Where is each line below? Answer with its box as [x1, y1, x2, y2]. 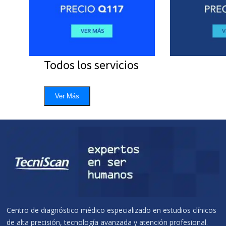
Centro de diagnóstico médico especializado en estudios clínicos [7, 205, 217, 215]
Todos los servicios [44, 57, 139, 73]
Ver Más [55, 92, 79, 100]
